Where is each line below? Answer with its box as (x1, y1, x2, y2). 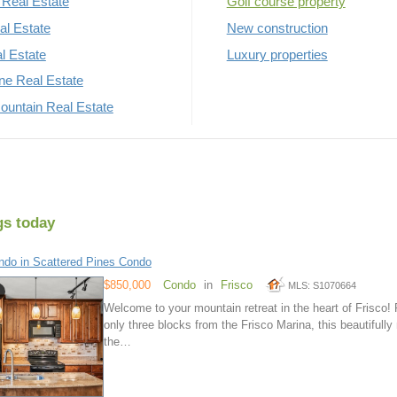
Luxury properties (226, 47, 328, 62)
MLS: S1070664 (287, 280, 356, 292)
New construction (226, 20, 328, 35)
